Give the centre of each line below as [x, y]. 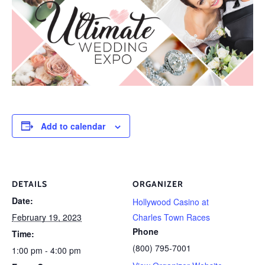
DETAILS [30, 184]
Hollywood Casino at [171, 201]
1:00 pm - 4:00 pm [46, 250]
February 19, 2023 [47, 217]
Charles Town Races [171, 217]
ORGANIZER [158, 184]
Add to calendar [73, 126]
